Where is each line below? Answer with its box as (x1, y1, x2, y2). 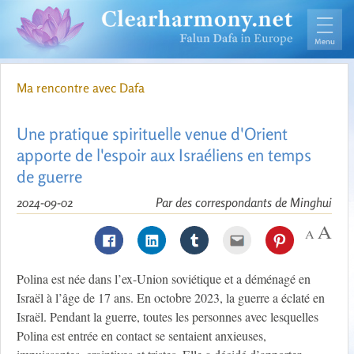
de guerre (17, 166, 82, 187)
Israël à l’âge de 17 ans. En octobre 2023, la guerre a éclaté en (17, 289, 325, 307)
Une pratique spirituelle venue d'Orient (17, 123, 288, 145)
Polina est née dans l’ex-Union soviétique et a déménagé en (17, 270, 311, 288)
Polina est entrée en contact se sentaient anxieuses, (17, 327, 266, 345)
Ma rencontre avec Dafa (17, 80, 145, 96)
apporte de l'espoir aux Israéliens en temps (17, 145, 311, 166)
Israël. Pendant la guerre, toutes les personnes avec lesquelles (17, 308, 318, 326)
